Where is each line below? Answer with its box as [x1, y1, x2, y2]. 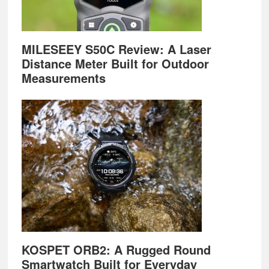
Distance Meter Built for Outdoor [21, 55, 209, 72]
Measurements [21, 69, 106, 86]
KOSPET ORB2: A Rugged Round [21, 241, 211, 258]
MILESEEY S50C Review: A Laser [21, 40, 211, 58]
